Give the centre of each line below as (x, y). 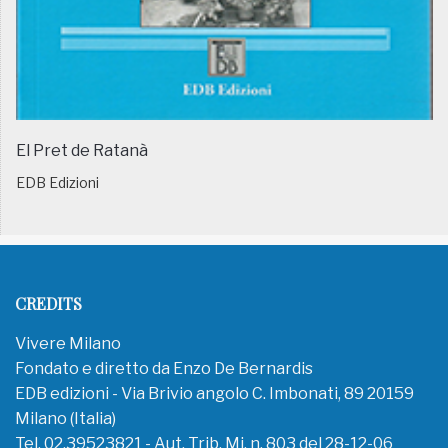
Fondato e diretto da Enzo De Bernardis (164, 368)
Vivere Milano (68, 343)
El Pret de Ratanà (82, 150)
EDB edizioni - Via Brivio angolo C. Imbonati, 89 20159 (214, 393)
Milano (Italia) (65, 418)
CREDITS (48, 303)
